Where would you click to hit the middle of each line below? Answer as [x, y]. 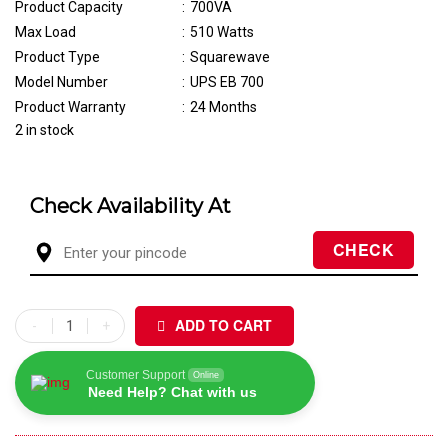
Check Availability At [130, 206]
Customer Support [135, 375]
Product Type [57, 57]
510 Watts [222, 32]
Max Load [45, 32]
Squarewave [230, 57]
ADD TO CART [223, 325]
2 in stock [44, 130]
